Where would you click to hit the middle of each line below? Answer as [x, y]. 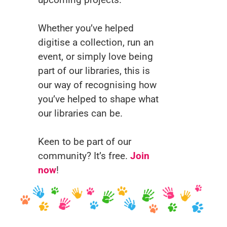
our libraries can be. [80, 113]
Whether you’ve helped [86, 28]
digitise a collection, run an [96, 42]
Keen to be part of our [85, 142]
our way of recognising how [97, 85]
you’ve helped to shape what [98, 99]
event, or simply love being [96, 56]
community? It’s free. [84, 156]
